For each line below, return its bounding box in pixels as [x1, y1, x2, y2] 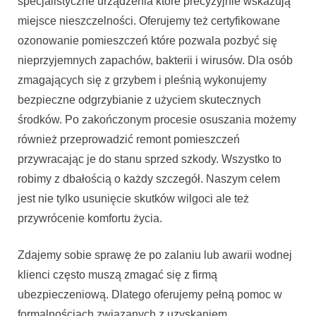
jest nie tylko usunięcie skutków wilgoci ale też [18, 193, 249, 205]
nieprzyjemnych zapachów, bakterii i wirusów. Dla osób [18, 54, 293, 67]
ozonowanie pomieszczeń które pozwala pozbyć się [18, 35, 277, 47]
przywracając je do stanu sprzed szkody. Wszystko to [18, 153, 281, 166]
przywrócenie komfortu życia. [18, 212, 162, 225]
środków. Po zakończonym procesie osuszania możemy [18, 114, 296, 126]
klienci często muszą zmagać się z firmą [18, 269, 217, 281]
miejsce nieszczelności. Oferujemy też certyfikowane [18, 15, 280, 28]
